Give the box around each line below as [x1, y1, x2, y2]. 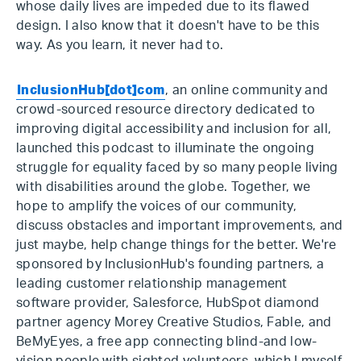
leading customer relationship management [16, 277, 288, 290]
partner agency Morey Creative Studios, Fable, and [16, 316, 332, 329]
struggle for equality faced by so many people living [16, 161, 338, 174]
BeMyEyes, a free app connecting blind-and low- [16, 335, 317, 348]
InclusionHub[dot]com [17, 84, 165, 97]
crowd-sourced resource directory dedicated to [16, 103, 316, 116]
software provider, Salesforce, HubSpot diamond [16, 297, 320, 309]
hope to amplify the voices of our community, [16, 200, 297, 213]
